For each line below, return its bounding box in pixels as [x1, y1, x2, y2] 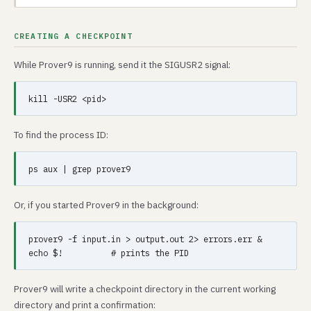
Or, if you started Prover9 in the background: [14, 199, 199, 211]
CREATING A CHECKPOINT [14, 31, 133, 41]
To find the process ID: [14, 128, 108, 141]
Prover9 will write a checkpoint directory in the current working [14, 283, 276, 295]
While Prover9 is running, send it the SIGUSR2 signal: [14, 58, 230, 71]
